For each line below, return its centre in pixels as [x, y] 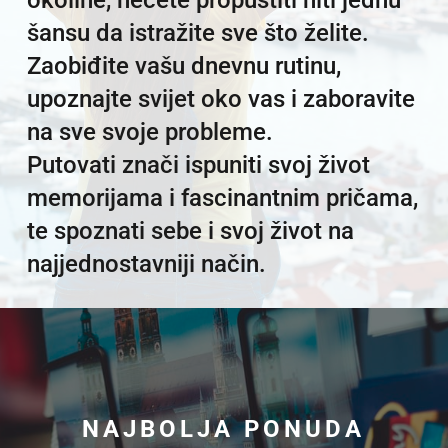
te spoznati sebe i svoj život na [190, 231]
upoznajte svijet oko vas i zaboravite [220, 99]
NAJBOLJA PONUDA [224, 428]
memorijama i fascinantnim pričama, [222, 198]
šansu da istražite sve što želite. [200, 33]
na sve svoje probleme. [149, 132]
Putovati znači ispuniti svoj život [198, 165]
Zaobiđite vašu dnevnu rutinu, [183, 66]
